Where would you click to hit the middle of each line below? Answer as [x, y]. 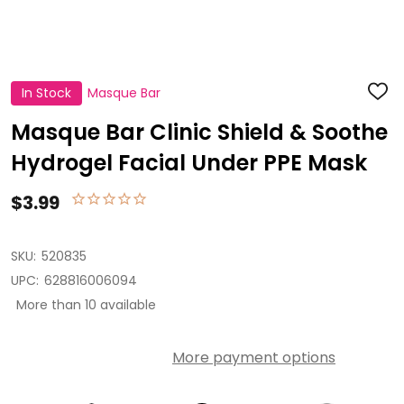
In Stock [46, 93]
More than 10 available [86, 305]
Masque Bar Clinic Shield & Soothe [199, 132]
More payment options [254, 358]
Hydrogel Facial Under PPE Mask [189, 163]
